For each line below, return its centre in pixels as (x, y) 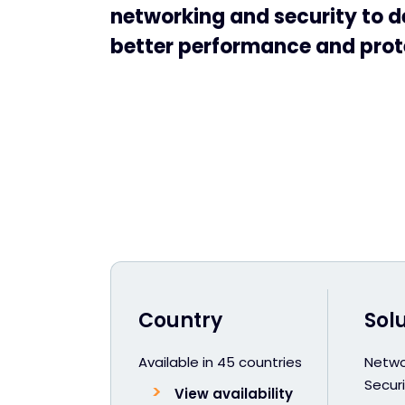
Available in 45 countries (220, 362)
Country (180, 320)
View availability (234, 394)
